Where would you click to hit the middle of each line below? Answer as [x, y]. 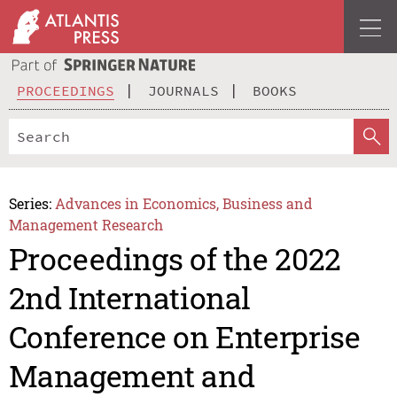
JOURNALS [183, 90]
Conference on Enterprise [184, 337]
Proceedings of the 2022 [175, 259]
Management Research [86, 224]
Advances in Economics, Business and [184, 203]
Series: [30, 203]
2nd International [130, 298]
